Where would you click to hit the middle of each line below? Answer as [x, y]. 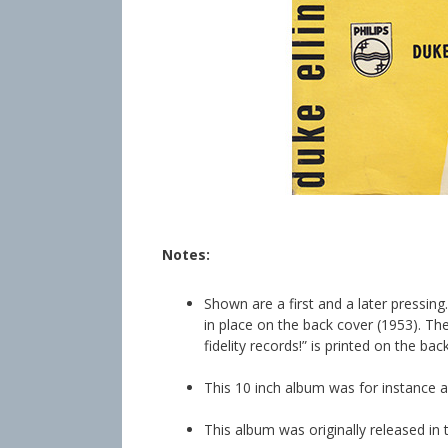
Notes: [186, 254]
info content [207, 229]
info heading [217, 208]
